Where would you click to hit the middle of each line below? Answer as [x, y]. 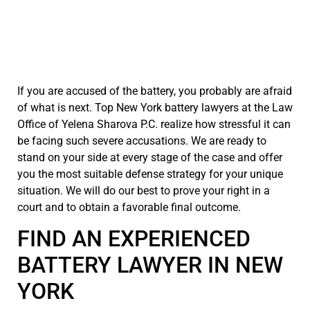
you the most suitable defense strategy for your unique [150, 174]
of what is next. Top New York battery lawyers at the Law [155, 107]
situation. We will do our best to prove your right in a [144, 190]
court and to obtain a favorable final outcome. [129, 207]
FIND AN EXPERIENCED [134, 239]
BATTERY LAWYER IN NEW [150, 265]
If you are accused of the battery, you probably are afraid [155, 91]
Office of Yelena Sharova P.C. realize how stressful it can [154, 124]
